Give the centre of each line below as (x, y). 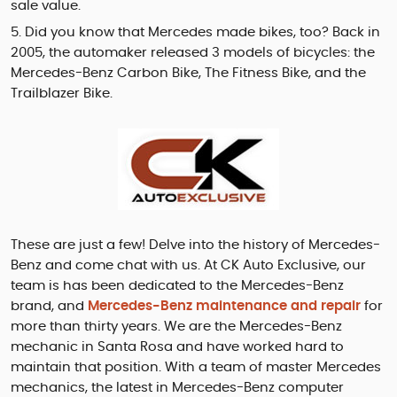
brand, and (49, 307)
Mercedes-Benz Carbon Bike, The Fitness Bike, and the (188, 74)
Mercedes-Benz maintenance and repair (224, 307)
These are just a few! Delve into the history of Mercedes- (195, 245)
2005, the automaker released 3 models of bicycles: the (193, 53)
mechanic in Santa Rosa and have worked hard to (177, 347)
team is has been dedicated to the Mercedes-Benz (177, 286)
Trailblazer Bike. (62, 94)
